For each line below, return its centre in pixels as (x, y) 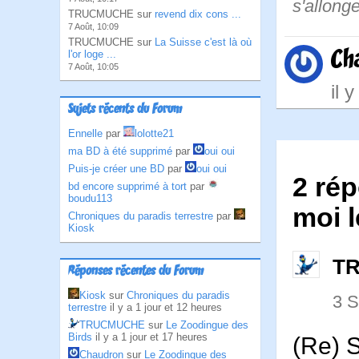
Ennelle (85, 133)
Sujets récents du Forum (125, 110)
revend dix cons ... (198, 14)
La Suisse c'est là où (203, 42)
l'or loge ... (92, 54)
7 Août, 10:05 (93, 67)
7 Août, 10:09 (93, 26)
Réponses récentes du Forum (136, 272)
